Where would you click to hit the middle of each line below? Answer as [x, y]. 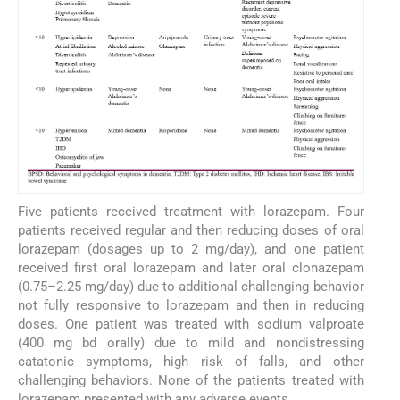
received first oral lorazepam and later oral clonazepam [191, 267]
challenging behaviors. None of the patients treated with [191, 380]
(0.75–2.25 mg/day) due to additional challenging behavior [191, 286]
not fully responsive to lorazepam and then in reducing [191, 305]
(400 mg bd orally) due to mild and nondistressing [191, 342]
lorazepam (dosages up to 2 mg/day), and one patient [191, 249]
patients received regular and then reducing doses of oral [191, 230]
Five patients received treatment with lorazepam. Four [191, 211]
